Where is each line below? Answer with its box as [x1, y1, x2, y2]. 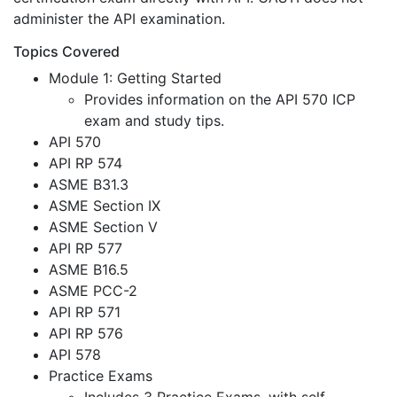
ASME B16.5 [49, 261, 128, 278]
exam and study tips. [84, 112, 224, 129]
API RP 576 [49, 324, 123, 342]
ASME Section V [49, 218, 158, 236]
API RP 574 [49, 154, 122, 172]
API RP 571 [49, 303, 121, 321]
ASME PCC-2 [49, 282, 137, 300]
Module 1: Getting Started [49, 69, 222, 87]
